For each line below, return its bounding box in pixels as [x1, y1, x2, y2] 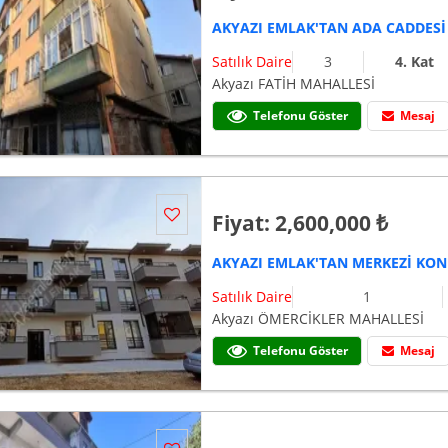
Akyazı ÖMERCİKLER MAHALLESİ [212, 309, 425, 329]
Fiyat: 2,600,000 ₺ [212, 209, 389, 238]
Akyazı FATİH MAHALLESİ [212, 74, 376, 94]
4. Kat [395, 52, 435, 72]
